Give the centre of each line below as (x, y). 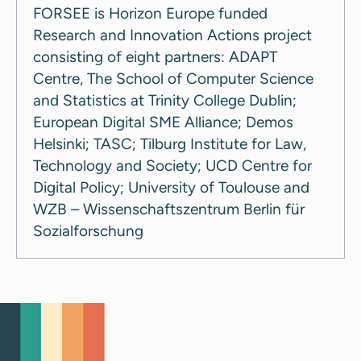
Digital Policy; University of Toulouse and (171, 187)
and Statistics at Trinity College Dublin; (165, 100)
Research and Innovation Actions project (172, 35)
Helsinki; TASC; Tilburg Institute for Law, (170, 143)
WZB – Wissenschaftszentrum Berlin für (169, 209)
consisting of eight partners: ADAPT (155, 56)
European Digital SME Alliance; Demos (163, 122)
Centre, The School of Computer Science (173, 78)
